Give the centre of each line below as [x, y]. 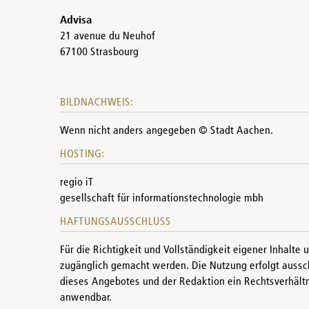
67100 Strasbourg [99, 52]
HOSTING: [82, 154]
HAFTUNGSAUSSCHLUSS [116, 222]
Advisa [76, 21]
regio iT [77, 183]
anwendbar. [86, 298]
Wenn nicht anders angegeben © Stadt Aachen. [167, 131]
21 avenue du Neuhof [108, 37]
